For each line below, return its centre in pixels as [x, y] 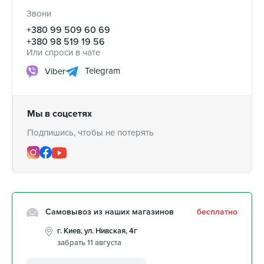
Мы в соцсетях [60, 114]
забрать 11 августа [89, 243]
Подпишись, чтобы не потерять [90, 133]
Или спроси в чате [63, 53]
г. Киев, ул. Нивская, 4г [97, 231]
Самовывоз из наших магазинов [110, 212]
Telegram [101, 71]
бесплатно [217, 212]
